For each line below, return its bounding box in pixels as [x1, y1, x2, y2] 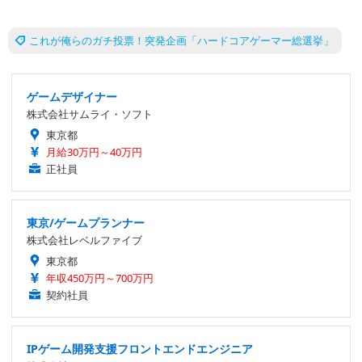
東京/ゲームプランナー [27, 215, 145, 231]
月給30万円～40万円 [46, 145, 142, 160]
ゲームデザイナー [27, 89, 117, 105]
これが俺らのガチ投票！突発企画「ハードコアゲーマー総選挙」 [29, 33, 334, 48]
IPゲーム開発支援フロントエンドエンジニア [27, 341, 253, 357]
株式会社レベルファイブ [27, 233, 142, 248]
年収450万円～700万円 [46, 271, 154, 286]
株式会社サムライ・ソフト [27, 107, 153, 122]
